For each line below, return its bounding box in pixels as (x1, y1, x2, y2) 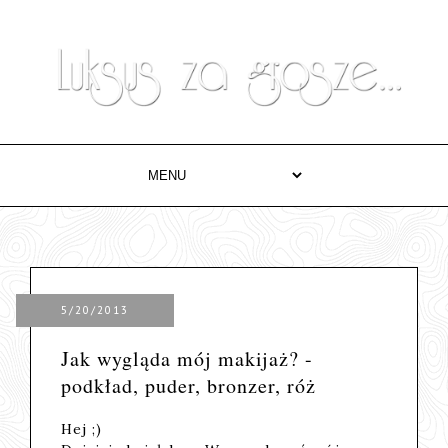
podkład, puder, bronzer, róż (61, 371, 317, 399)
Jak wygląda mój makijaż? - (61, 344, 314, 372)
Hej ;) (61, 419, 103, 438)
